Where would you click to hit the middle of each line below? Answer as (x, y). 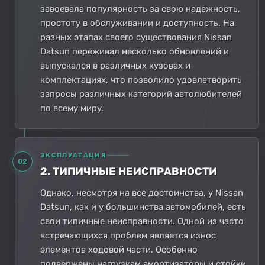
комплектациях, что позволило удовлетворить (141, 80)
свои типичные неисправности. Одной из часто (142, 221)
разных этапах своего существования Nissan (136, 37)
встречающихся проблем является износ (128, 235)
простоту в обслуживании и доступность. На (137, 23)
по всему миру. (72, 108)
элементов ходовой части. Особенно (119, 249)
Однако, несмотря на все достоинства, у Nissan (142, 193)
